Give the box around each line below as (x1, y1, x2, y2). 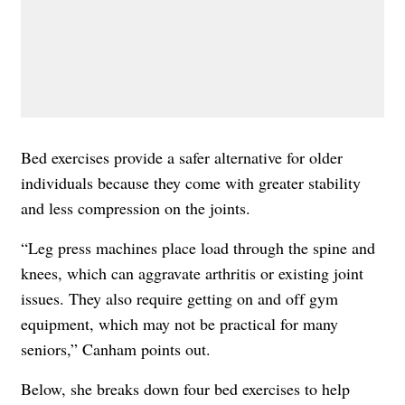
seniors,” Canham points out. (21, 337, 211, 360)
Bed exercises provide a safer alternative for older (21, 146, 343, 168)
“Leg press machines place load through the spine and (21, 236, 375, 259)
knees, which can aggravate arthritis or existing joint (21, 261, 363, 284)
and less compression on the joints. (21, 196, 250, 219)
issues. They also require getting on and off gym (21, 287, 338, 309)
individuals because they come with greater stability (21, 171, 361, 193)
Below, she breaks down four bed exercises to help (21, 377, 350, 400)
